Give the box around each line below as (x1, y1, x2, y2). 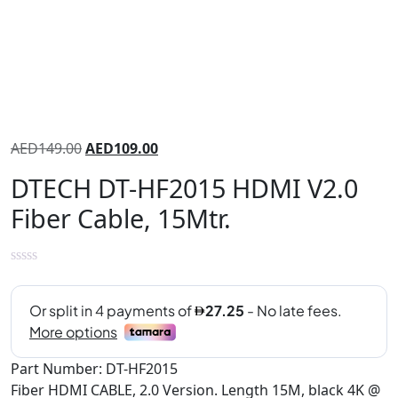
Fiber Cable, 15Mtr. (11, 201, 231, 235)
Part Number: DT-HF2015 (11, 358, 178, 378)
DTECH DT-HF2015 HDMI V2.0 (11, 171, 358, 205)
